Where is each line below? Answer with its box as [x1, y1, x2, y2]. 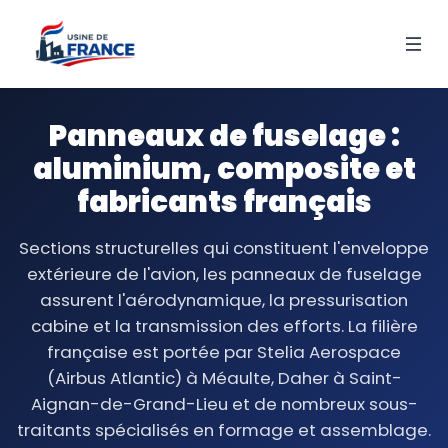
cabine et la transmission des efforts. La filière [30, 314, 418, 338]
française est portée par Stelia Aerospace [47, 340, 401, 364]
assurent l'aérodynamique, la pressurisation [40, 288, 408, 312]
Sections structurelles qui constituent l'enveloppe [19, 236, 429, 260]
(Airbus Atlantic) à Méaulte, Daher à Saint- [46, 366, 402, 390]
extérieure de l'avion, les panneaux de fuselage [26, 262, 422, 286]
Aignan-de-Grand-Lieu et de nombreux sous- [30, 392, 418, 416]
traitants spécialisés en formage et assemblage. [17, 418, 431, 442]
